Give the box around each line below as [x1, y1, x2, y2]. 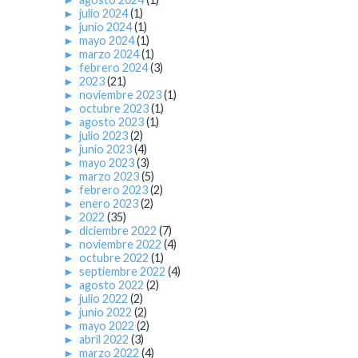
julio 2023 [79, 129, 130, 143]
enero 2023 [79, 197, 141, 211]
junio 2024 [79, 20, 134, 34]
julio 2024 [79, 6, 130, 21]
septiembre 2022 [79, 265, 168, 279]
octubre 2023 [79, 101, 151, 116]
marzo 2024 [79, 47, 141, 62]
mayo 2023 [79, 156, 137, 170]
